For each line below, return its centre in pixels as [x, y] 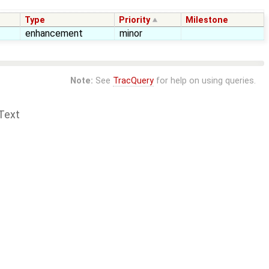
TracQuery [133, 81]
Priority [135, 20]
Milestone [207, 20]
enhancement [54, 34]
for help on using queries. [204, 81]
